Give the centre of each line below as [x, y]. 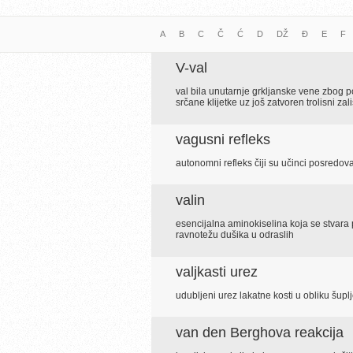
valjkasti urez [217, 272]
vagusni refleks [223, 139]
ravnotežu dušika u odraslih [235, 235]
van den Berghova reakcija [260, 333]
